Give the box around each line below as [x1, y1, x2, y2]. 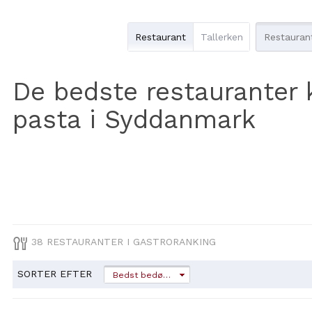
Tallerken [200, 31, 243, 42]
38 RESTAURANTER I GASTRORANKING [27, 236, 216, 248]
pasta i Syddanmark [12, 104, 256, 134]
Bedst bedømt [162, 270, 171, 280]
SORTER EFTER [17, 267, 92, 279]
